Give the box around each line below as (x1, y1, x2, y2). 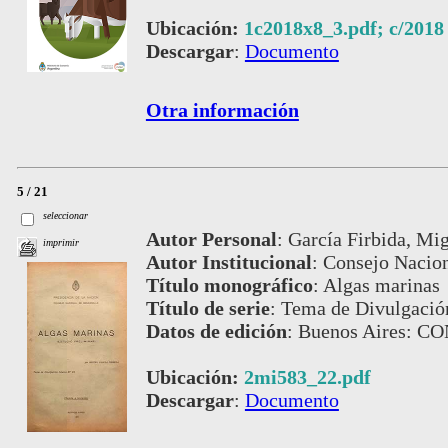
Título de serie (145, 296, 270, 319)
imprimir (43, 237, 80, 249)
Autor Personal (145, 227, 277, 250)
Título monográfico (145, 273, 313, 296)
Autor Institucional (145, 250, 312, 273)
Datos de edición (145, 319, 287, 342)
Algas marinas (322, 273, 440, 296)
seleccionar (43, 210, 89, 222)
